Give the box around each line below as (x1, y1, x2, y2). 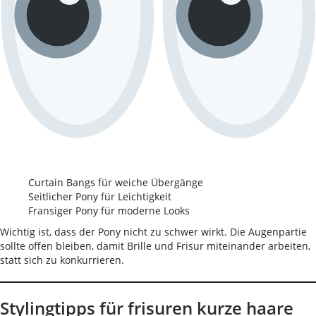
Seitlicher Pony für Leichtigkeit (28, 190, 171, 203)
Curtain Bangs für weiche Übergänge (28, 176, 203, 189)
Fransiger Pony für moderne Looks (28, 204, 190, 217)
